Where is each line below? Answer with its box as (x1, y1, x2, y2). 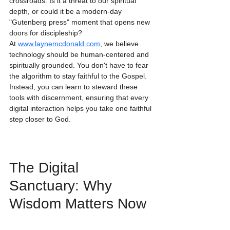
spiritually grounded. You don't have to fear (9, 61, 150, 70)
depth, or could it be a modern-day (9, 7, 124, 16)
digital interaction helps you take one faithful (9, 104, 154, 113)
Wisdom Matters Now (9, 195, 146, 212)
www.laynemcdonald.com (18, 40, 100, 48)
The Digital (9, 159, 83, 176)
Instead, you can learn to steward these (9, 83, 140, 91)
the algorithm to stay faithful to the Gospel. (9, 72, 149, 81)
